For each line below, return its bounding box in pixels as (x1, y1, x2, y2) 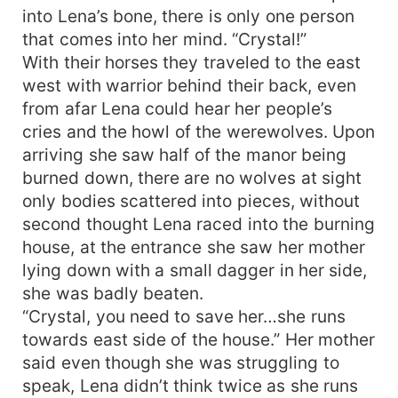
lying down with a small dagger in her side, (22, 259, 368, 281)
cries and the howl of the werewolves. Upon (22, 120, 376, 142)
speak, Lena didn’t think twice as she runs (22, 374, 359, 396)
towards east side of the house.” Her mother (22, 328, 376, 350)
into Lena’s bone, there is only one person (22, 4, 355, 27)
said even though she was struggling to (22, 351, 339, 373)
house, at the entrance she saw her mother (22, 235, 366, 258)
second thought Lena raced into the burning (22, 212, 375, 235)
